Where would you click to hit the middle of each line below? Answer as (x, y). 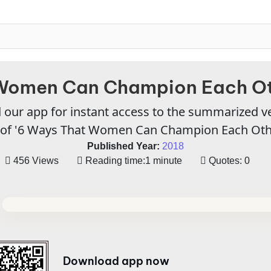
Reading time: (114, 161)
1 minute (164, 161)
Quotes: (224, 161)
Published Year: (123, 146)
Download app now (116, 261)
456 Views (36, 161)
